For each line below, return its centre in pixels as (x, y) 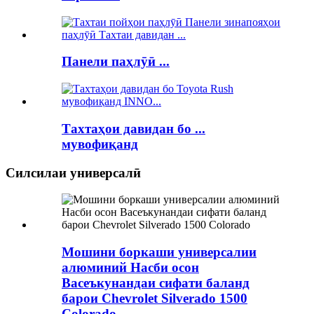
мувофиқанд (100, 144)
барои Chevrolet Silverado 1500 (155, 298)
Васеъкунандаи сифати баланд (156, 282)
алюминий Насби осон (130, 267)
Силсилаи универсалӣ (73, 172)
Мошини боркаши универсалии (159, 252)
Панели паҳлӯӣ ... (116, 62)
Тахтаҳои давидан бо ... (134, 128)
